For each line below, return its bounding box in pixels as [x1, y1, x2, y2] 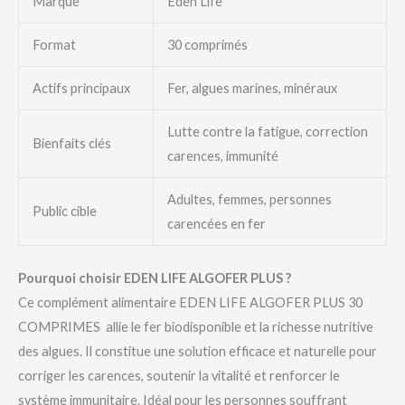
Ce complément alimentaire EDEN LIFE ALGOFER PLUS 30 [18, 295, 363, 311]
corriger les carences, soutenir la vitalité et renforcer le [18, 368, 340, 384]
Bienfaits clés [32, 136, 111, 152]
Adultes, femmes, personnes [166, 192, 332, 208]
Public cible [32, 203, 97, 220]
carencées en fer [166, 216, 266, 232]
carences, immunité [166, 148, 278, 165]
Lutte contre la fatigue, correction [166, 124, 368, 140]
